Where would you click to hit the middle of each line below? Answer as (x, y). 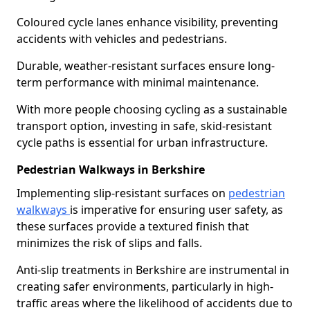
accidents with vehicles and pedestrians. (122, 39)
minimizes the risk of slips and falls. (109, 243)
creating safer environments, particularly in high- (145, 286)
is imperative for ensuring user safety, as (176, 210)
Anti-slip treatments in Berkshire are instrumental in (153, 270)
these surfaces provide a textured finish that (133, 226)
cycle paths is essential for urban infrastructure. (142, 143)
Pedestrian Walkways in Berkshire (111, 170)
